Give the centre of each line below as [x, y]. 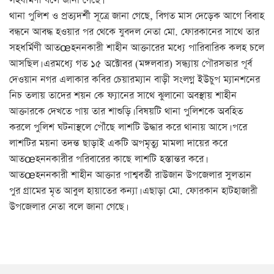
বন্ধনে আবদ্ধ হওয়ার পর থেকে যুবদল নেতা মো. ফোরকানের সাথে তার [134, 32]
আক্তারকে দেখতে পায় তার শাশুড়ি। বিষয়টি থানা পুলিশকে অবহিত [126, 112]
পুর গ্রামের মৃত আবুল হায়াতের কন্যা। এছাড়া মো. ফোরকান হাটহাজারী [133, 191]
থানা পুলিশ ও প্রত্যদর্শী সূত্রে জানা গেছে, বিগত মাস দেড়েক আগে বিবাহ [137, 16]
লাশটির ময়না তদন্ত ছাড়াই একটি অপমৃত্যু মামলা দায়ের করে [118, 143]
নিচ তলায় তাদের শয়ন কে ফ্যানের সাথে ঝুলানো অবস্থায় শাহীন [123, 96]
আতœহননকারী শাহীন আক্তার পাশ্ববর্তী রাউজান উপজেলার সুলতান [130, 175]
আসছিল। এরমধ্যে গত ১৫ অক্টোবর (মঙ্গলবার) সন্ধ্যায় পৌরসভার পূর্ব [131, 64]
